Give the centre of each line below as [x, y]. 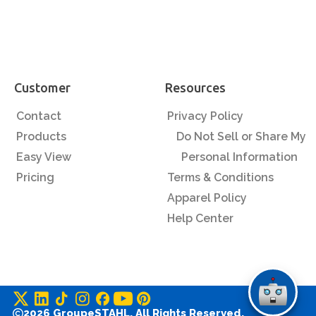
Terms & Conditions [220, 177]
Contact [38, 116]
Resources [195, 87]
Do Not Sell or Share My [242, 136]
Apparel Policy [207, 198]
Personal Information [240, 157]
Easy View [43, 157]
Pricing [35, 177]
